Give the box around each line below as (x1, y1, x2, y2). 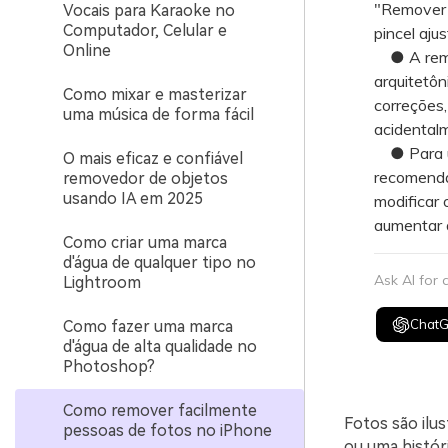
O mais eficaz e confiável (63, 149, 243, 168)
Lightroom (63, 273, 141, 292)
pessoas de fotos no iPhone (63, 421, 272, 440)
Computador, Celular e (63, 21, 227, 40)
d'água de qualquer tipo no (63, 253, 256, 272)
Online (63, 41, 111, 60)
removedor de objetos (63, 169, 228, 188)
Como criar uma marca (63, 233, 227, 252)
